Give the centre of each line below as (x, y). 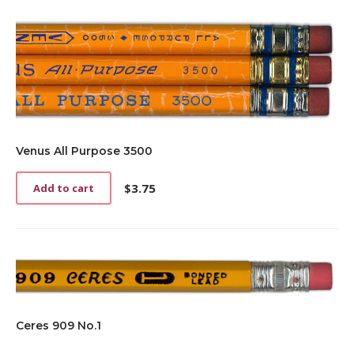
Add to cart (64, 188)
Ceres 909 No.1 (58, 325)
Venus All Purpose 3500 (84, 151)
